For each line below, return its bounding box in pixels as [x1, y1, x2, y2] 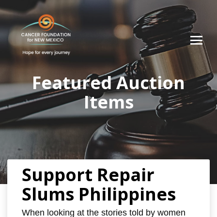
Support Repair [22, 163, 155, 186]
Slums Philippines [22, 182, 176, 206]
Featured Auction [32, 71, 185, 94]
